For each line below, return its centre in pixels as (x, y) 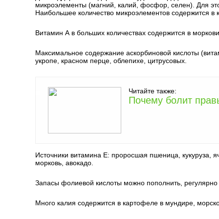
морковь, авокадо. (64, 163)
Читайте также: (153, 91)
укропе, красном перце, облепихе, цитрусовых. (111, 61)
